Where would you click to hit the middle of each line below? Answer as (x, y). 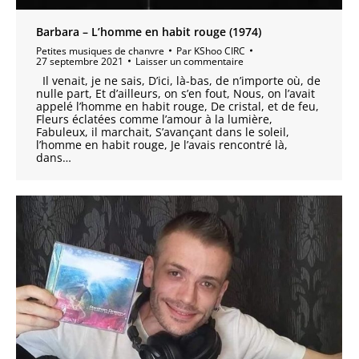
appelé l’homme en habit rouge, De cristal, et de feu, (177, 106)
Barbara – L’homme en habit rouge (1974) (149, 31)
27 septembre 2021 (80, 61)
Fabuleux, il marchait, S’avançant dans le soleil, (163, 131)
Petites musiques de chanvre (100, 50)
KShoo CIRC (220, 50)
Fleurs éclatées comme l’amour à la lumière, (154, 119)
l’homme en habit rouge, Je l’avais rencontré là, (162, 144)
